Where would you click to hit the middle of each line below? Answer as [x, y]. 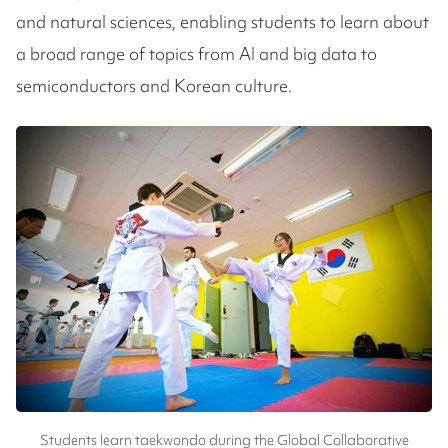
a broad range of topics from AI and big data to [196, 53]
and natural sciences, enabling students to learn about [222, 21]
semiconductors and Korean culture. [154, 85]
